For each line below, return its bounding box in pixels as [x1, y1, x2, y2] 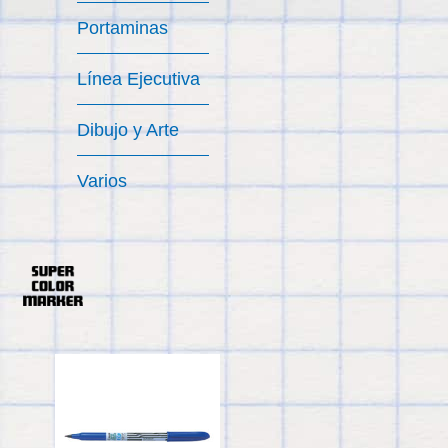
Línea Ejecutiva [76, 68, 200, 89]
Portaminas [76, 17, 168, 38]
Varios [76, 170, 127, 191]
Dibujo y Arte [76, 119, 179, 140]
